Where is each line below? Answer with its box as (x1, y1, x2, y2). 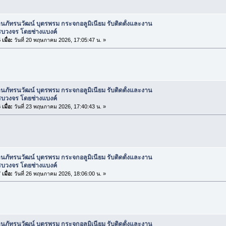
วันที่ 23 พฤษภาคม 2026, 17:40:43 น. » (12, 103, 106, 110)
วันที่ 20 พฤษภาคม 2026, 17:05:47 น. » (12, 37, 106, 43)
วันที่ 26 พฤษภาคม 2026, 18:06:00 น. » (12, 170, 106, 177)
